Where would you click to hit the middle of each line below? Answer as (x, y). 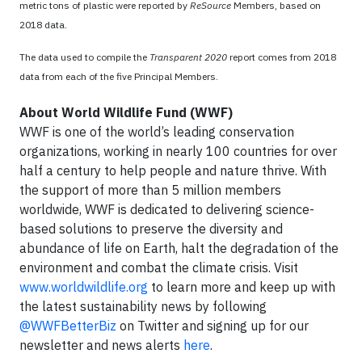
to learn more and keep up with (242, 287)
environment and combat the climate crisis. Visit (159, 267)
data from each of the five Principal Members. (119, 76)
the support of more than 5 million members (150, 190)
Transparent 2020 (188, 57)
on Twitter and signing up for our (213, 326)
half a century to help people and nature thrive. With (173, 170)
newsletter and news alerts (101, 345)
